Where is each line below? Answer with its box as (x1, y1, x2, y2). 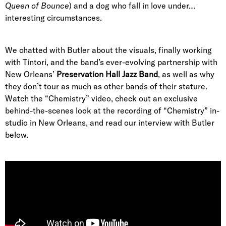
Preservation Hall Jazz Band (56, 69, 158, 80)
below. (5, 130, 28, 140)
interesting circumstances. (5, 13, 102, 23)
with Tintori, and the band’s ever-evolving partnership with (5, 57, 217, 68)
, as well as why (158, 69, 214, 80)
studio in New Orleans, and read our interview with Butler (5, 118, 214, 128)
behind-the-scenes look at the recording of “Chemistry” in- (5, 105, 219, 116)
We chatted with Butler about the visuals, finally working (5, 45, 212, 55)
